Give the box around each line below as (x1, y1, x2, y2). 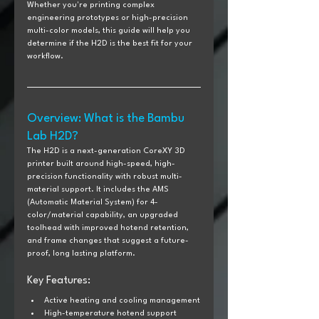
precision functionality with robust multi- (27, 172, 182, 181)
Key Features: (27, 275, 90, 286)
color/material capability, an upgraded (27, 211, 180, 219)
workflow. (27, 52, 63, 61)
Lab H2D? (27, 130, 78, 142)
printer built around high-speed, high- (27, 159, 175, 168)
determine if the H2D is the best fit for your (27, 39, 194, 48)
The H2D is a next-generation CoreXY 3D (27, 147, 187, 155)
